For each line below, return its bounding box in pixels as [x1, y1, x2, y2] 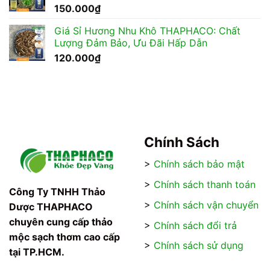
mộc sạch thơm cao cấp [9, 231, 120, 243]
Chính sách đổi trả [154, 219, 237, 231]
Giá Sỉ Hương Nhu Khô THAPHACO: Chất [54, 25, 240, 37]
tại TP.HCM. [9, 246, 64, 259]
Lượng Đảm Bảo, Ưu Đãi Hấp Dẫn [54, 37, 207, 49]
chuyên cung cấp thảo [9, 216, 113, 228]
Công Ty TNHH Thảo [9, 186, 105, 198]
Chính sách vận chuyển [154, 198, 259, 211]
